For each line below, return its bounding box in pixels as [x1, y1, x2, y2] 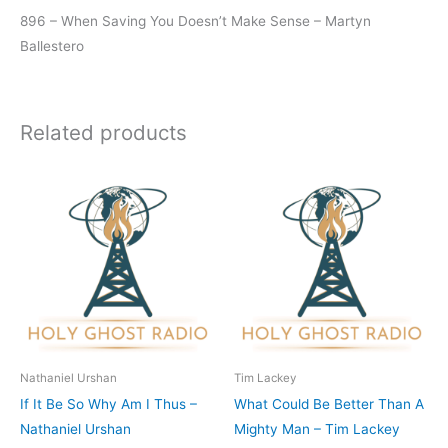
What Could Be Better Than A [234, 396, 424, 413]
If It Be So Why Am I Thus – [20, 396, 197, 413]
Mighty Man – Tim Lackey [234, 421, 400, 438]
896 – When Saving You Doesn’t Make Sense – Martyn [20, 13, 371, 30]
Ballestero [20, 38, 84, 55]
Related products [20, 119, 187, 145]
